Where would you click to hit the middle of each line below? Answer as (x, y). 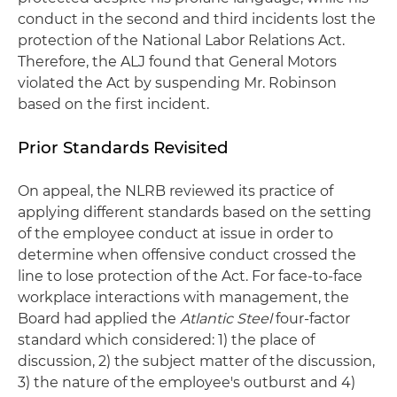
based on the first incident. (113, 104)
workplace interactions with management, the (183, 297)
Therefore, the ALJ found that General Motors (177, 62)
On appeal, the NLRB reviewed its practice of (175, 191)
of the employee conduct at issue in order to (175, 234)
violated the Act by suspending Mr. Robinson (177, 83)
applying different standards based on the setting (195, 212)
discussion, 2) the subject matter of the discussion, (196, 361)
